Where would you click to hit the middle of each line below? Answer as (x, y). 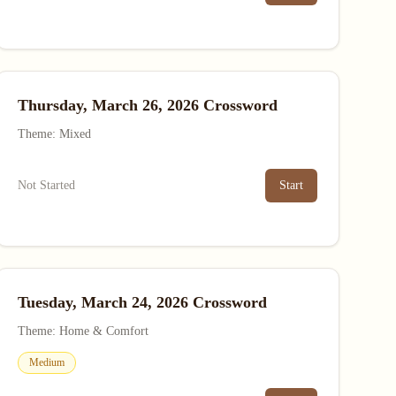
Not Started (46, 185)
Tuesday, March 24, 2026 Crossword (142, 302)
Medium (46, 362)
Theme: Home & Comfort (83, 331)
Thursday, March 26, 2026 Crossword (147, 105)
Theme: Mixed (54, 134)
